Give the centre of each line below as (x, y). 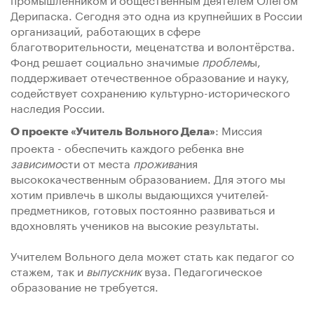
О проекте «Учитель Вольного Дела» (113, 132)
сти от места (97, 162)
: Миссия (239, 129)
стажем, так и (48, 270)
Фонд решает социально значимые (106, 61)
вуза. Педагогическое (202, 270)
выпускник (114, 270)
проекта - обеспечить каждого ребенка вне (127, 147)
